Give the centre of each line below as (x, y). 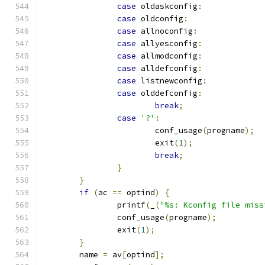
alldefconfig (167, 68)
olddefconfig (167, 93)
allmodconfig (167, 56)
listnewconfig (169, 81)
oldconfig (160, 19)
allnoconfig (164, 31)
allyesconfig (167, 43)
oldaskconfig (167, 6)
